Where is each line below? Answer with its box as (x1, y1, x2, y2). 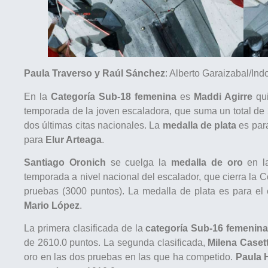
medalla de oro (170, 157, 243, 167)
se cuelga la (105, 157, 171, 167)
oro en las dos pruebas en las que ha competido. (24, 252, 236, 263)
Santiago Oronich (24, 157, 106, 167)
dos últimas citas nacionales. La (24, 120, 163, 130)
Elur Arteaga (45, 134, 102, 145)
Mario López (24, 200, 80, 211)
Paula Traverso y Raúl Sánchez (24, 68, 165, 79)
